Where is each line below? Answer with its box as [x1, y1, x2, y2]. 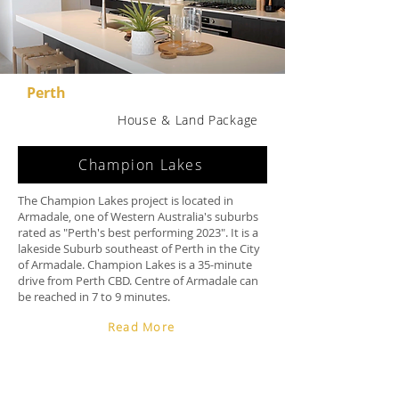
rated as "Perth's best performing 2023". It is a [18, 224, 258, 240]
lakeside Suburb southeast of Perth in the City [18, 240, 260, 256]
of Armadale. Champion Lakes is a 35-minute [18, 256, 252, 273]
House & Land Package [118, 111, 258, 128]
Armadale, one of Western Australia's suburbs [18, 208, 258, 224]
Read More [107, 318, 175, 335]
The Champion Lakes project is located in [18, 192, 233, 208]
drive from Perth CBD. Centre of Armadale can [18, 273, 258, 289]
